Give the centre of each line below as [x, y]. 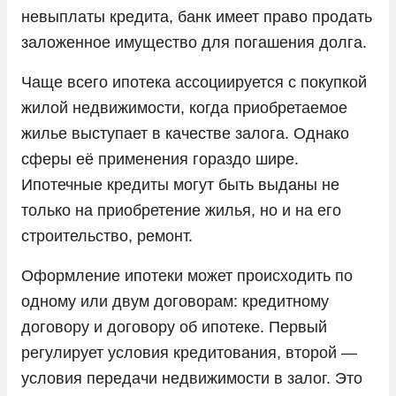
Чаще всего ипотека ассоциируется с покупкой [194, 82]
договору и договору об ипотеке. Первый [174, 327]
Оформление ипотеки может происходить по [187, 275]
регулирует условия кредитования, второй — [189, 352]
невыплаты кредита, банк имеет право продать [197, 16]
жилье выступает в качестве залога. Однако [185, 133]
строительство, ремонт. [107, 236]
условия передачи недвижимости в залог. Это [192, 378]
